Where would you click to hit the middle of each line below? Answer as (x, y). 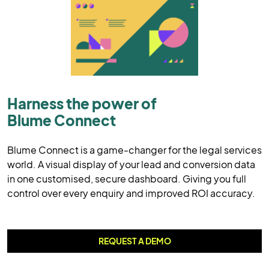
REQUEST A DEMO (134, 240)
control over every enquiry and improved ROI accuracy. (131, 193)
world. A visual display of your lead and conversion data (131, 164)
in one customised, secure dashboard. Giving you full (127, 178)
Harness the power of (82, 103)
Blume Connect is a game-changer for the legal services (134, 150)
